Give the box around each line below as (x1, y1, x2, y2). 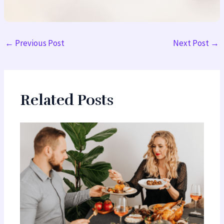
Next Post (172, 37, 210, 49)
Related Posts (20, 91, 114, 110)
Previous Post (13, 37, 65, 49)
